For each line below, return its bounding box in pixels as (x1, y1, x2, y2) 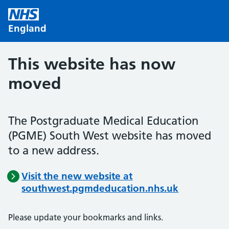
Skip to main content (8, 8, 87, 18)
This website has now (8, 54, 175, 74)
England (8, 22, 47, 34)
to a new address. (8, 144, 99, 157)
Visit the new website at (21, 170, 133, 182)
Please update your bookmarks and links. (8, 212, 163, 222)
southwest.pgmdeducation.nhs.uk (21, 182, 179, 194)
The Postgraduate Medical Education (8, 114, 198, 128)
